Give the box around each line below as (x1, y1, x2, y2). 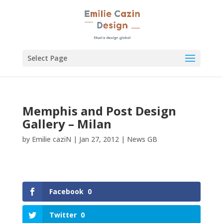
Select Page (27, 53, 67, 63)
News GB (126, 134, 157, 144)
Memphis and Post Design (22, 103, 176, 119)
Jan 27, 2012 (79, 134, 119, 144)
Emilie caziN (31, 134, 71, 144)
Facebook (49, 187, 84, 196)
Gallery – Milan (22, 115, 111, 132)
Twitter (49, 210, 77, 220)
